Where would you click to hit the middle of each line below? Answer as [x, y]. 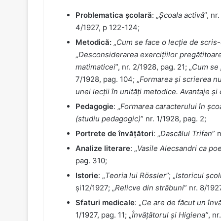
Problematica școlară [114, 15]
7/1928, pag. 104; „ [108, 79]
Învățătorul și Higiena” [170, 215]
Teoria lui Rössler [136, 175]
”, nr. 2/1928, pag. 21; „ [154, 67]
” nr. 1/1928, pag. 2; [173, 118]
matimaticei [95, 67]
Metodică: [93, 42]
